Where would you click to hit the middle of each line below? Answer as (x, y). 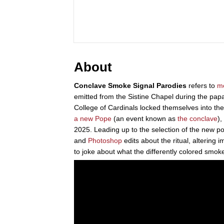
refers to (202, 85)
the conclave (197, 118)
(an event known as (144, 118)
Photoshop (105, 140)
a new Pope (93, 118)
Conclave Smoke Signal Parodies (130, 85)
